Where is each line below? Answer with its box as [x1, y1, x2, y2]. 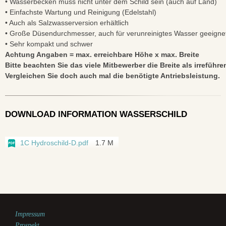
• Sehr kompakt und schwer [5, 40, 93, 48]
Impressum [15, 210, 45, 218]
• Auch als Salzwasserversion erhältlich [5, 19, 129, 27]
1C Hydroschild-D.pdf [20, 139, 88, 147]
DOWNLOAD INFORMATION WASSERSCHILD [5, 109, 187, 120]
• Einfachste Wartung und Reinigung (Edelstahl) [5, 8, 156, 17]
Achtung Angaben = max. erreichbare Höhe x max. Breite [5, 50, 199, 59]
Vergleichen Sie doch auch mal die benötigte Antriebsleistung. [5, 72, 220, 80]
